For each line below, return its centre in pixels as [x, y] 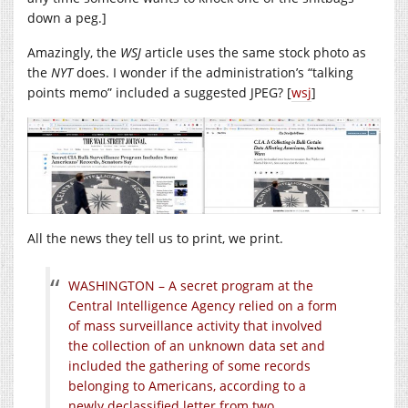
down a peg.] [67, 18]
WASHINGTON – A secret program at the [191, 286]
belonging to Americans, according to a [187, 386]
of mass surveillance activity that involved [195, 326]
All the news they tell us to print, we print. [155, 239]
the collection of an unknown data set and [197, 346]
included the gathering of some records [189, 366]
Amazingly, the [74, 53]
